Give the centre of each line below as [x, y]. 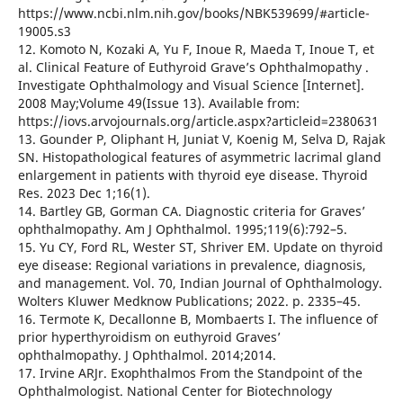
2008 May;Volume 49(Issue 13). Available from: [158, 103]
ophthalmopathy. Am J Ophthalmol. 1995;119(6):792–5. [182, 229]
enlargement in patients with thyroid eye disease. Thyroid [193, 175]
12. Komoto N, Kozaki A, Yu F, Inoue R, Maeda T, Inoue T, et [196, 49]
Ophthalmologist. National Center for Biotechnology [175, 391]
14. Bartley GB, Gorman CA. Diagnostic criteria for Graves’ [191, 211]
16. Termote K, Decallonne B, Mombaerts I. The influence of [197, 319]
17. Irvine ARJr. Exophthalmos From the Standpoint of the [190, 373]
